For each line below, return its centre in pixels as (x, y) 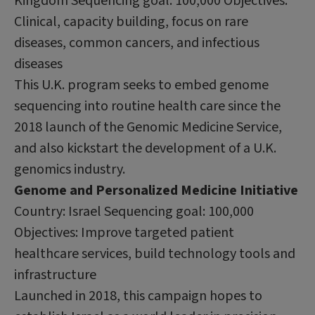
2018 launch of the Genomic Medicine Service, (148, 127)
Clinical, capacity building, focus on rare (131, 21)
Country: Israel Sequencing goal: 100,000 (134, 211)
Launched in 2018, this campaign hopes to (138, 296)
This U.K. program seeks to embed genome (141, 85)
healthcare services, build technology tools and (155, 253)
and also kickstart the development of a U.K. (145, 148)
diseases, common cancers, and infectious (137, 43)
